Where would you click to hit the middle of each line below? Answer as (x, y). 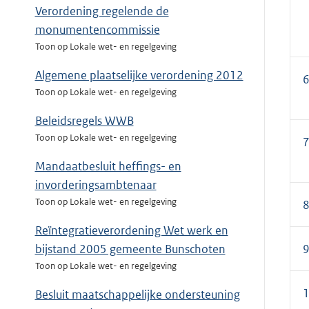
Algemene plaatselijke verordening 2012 (139, 76)
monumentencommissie (97, 30)
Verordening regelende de (102, 11)
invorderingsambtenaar (96, 185)
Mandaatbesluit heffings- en (108, 167)
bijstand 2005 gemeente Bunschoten (130, 249)
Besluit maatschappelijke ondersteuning (137, 295)
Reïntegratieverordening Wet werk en (131, 231)
